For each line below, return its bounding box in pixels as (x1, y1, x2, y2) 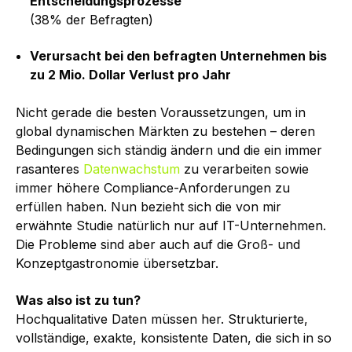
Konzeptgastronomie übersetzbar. (16, 255, 218, 272)
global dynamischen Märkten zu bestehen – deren (16, 123, 315, 140)
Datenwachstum (83, 161, 180, 178)
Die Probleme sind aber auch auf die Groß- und (16, 236, 300, 253)
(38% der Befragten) (29, 12, 153, 28)
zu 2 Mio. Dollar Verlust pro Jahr (29, 67, 231, 83)
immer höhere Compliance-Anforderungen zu (16, 180, 290, 196)
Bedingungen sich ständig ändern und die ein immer (16, 142, 322, 159)
